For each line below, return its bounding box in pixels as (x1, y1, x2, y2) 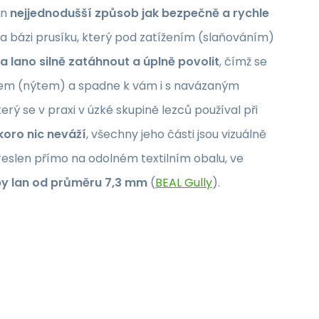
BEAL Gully (155, 174, 212, 191)
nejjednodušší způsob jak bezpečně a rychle (10, 4, 269, 21)
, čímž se (219, 53, 267, 70)
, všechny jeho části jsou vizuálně (86, 125, 266, 142)
